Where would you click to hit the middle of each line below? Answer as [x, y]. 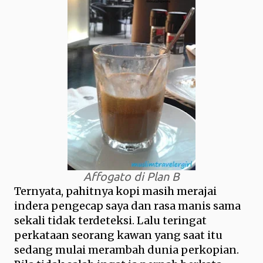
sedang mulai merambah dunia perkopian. [127, 250]
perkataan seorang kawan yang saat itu [118, 235]
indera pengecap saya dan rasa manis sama [127, 206]
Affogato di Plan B [131, 177]
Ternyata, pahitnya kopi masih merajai [115, 191]
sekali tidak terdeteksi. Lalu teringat [110, 220]
